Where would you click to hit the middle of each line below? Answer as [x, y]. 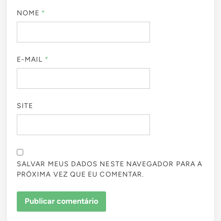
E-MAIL [31, 59]
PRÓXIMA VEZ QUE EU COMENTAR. [81, 174]
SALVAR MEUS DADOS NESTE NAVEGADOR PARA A [110, 164]
